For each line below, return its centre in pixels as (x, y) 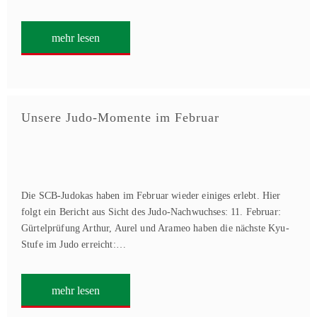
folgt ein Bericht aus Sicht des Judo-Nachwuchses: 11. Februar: (151, 212)
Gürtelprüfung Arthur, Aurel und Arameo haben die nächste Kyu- (155, 228)
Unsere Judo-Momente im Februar (120, 117)
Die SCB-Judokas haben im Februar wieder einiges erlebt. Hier (151, 196)
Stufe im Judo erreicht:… (74, 244)
